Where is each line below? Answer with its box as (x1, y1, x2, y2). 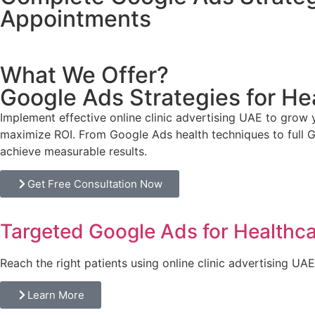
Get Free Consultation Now (27, 176, 162, 191)
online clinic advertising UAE (110, 110, 262, 125)
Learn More (27, 288, 84, 302)
